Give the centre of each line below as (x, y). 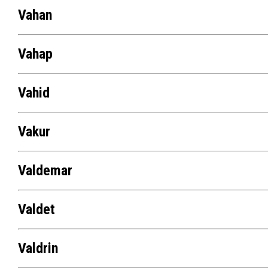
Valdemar (45, 171)
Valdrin (38, 249)
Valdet (36, 210)
